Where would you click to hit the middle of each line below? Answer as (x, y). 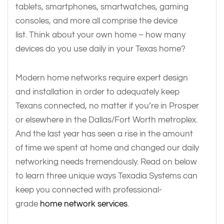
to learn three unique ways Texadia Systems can (106, 176)
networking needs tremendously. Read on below (106, 162)
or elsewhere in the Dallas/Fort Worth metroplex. (106, 120)
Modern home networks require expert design (102, 78)
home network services (84, 204)
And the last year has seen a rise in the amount (104, 134)
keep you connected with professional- (89, 190)
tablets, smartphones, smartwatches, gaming (102, 7)
